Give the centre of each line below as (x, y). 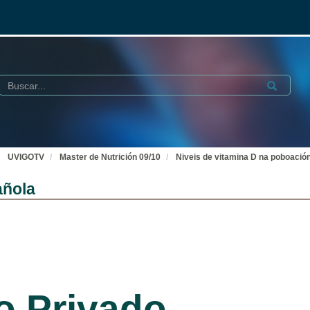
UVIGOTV (26, 157)
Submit (279, 84)
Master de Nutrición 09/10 (110, 157)
